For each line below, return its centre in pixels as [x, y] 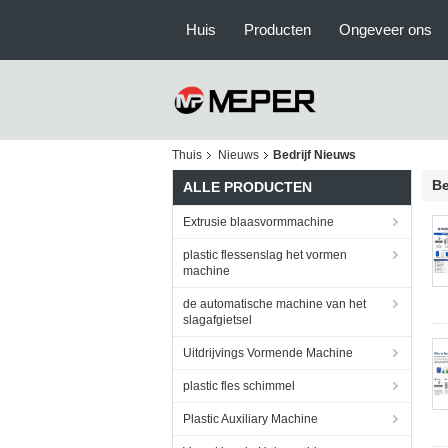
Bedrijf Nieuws [314, 155]
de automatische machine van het [274, 304]
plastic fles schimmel [239, 386]
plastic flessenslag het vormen [265, 255]
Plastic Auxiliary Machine [250, 419]
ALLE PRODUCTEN [247, 187]
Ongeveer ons [385, 29]
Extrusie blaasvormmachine [258, 222]
